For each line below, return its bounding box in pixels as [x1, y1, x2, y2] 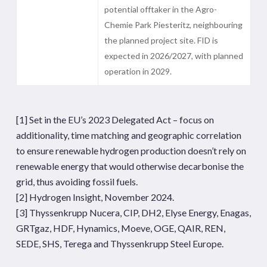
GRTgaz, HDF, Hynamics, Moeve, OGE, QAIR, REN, [15, 222, 225, 234]
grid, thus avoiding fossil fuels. [15, 176, 138, 187]
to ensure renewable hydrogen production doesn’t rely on [15, 145, 246, 156]
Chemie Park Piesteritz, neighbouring [104, 20, 243, 30]
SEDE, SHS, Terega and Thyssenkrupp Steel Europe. [15, 238, 223, 249]
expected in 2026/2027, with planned [104, 51, 243, 61]
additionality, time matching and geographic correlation [15, 129, 241, 141]
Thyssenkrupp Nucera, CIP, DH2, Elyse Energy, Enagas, [27, 207, 251, 218]
